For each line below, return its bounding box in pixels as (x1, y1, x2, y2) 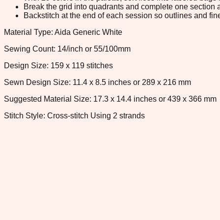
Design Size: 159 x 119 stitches (4, 61, 113, 70)
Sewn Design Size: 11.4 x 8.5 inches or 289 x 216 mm (4, 78, 191, 86)
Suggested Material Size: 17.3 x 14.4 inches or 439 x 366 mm (4, 94, 217, 103)
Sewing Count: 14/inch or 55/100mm (4, 44, 131, 53)
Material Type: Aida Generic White (4, 27, 122, 36)
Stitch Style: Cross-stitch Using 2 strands (4, 111, 145, 120)
